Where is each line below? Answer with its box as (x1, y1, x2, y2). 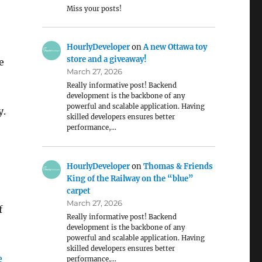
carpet (67, 185, 91, 196)
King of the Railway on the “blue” (67, 173, 194, 184)
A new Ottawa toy (143, 42, 208, 53)
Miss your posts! (67, 4, 122, 13)
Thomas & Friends (143, 161, 213, 171)
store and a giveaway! (67, 54, 147, 65)
